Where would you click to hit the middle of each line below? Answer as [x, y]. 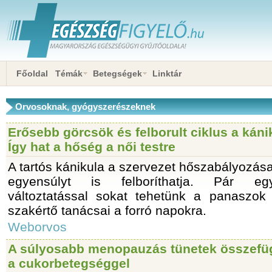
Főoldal [32, 73]
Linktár [167, 73]
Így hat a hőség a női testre [92, 147]
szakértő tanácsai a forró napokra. [107, 210]
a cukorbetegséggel [69, 263]
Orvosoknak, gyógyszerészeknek [85, 107]
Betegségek [117, 73]
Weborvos [37, 227]
